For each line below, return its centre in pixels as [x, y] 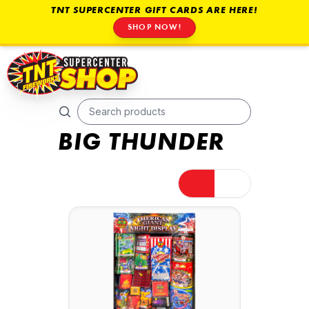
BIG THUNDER [141, 144]
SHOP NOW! [154, 28]
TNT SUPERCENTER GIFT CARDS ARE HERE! [154, 11]
